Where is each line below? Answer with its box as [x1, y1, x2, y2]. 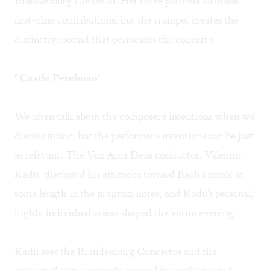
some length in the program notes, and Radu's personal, [14, 187, 254, 201]
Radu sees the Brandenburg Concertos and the [14, 245, 217, 259]
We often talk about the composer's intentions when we [14, 110, 255, 124]
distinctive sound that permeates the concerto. [14, 33, 216, 46]
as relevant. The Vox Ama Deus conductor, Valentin [14, 148, 241, 162]
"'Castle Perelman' [14, 71, 99, 85]
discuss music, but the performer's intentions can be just [14, 129, 254, 143]
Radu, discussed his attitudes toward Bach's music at [14, 168, 244, 181]
